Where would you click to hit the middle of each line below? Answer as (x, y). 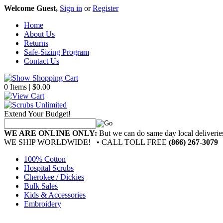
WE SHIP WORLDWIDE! (47, 142)
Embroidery (43, 204)
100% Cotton (45, 159)
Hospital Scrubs (49, 168)
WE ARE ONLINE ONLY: (51, 133)
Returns (36, 43)
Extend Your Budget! (37, 114)
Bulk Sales (41, 186)
